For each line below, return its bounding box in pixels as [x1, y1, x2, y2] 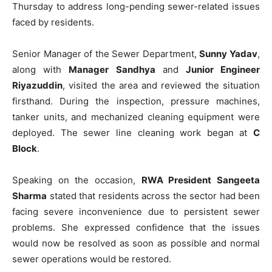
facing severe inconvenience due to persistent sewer [12, 205, 260, 217]
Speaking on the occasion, [12, 174, 141, 186]
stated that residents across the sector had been [47, 189, 260, 202]
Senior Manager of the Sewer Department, [12, 47, 200, 59]
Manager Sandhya [69, 63, 155, 75]
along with [12, 63, 69, 75]
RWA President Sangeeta [141, 174, 260, 186]
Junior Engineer [185, 63, 260, 75]
